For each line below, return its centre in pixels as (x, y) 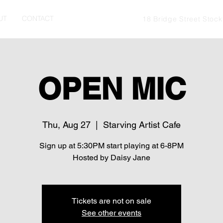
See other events (111, 213)
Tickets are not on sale (111, 201)
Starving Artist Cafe (142, 125)
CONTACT (38, 18)
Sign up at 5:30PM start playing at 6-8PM (111, 146)
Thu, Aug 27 (66, 125)
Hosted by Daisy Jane (111, 158)
